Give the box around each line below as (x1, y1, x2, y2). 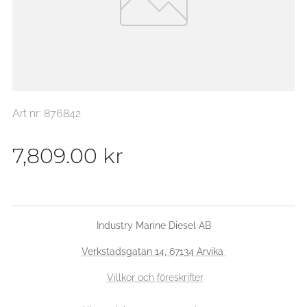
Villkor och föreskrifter (106, 272, 204, 283)
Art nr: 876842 (12, 106, 81, 120)
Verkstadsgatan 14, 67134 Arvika (81, 246, 226, 257)
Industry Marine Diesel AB (96, 220, 211, 231)
